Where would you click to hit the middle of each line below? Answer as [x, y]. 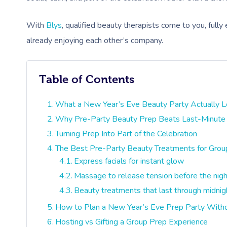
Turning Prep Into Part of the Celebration [126, 134]
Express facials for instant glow [129, 161]
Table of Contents [87, 79]
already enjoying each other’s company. [95, 40]
